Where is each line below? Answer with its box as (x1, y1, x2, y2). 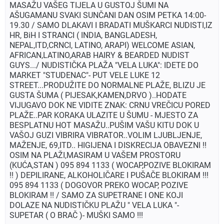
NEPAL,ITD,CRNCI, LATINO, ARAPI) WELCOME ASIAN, (9, 40, 195, 50)
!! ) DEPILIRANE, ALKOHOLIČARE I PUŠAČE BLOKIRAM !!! (9, 170, 208, 180)
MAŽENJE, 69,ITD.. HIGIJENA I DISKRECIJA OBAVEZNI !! (9, 140, 206, 150)
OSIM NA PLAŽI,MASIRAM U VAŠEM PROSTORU (9, 150, 180, 160)
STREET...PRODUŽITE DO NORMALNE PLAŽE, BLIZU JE (9, 80, 205, 90)
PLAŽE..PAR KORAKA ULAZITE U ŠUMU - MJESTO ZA (9, 110, 198, 120)
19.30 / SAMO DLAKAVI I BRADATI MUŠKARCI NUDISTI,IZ (9, 20, 212, 30)
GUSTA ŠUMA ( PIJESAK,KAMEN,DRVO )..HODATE (9, 90, 186, 100)
